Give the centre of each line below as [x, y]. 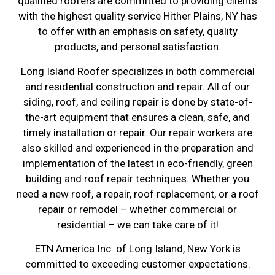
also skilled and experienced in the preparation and [137, 148]
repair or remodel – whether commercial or [137, 209]
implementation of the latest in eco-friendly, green [137, 163]
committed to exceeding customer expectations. [137, 264]
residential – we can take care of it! [137, 224]
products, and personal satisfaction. [137, 47]
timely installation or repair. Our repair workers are [137, 132]
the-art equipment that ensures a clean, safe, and [137, 117]
